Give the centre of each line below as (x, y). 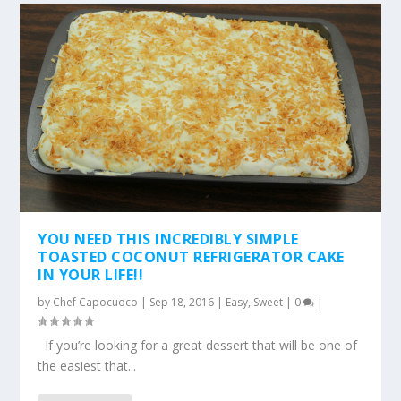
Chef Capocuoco (96, 303)
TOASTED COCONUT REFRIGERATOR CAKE (191, 257)
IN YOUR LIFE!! (91, 275)
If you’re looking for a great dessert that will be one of (198, 346)
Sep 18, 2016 (182, 303)
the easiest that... (87, 366)
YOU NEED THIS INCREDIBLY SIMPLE (168, 239)
